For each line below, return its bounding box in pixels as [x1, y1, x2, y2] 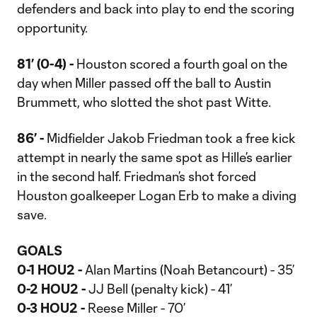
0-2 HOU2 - [17, 281, 86, 296]
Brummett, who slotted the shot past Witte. [17, 94, 271, 110]
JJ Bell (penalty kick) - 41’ [86, 281, 232, 296]
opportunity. [17, 20, 88, 35]
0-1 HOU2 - [17, 262, 82, 277]
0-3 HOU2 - [17, 300, 85, 316]
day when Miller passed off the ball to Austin [17, 75, 271, 91]
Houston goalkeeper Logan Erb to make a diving [17, 188, 296, 203]
